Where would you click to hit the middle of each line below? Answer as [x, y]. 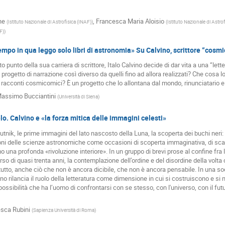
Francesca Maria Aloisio [130, 21]
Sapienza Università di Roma [64, 210]
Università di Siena [78, 97]
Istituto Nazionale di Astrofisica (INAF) [50, 21]
